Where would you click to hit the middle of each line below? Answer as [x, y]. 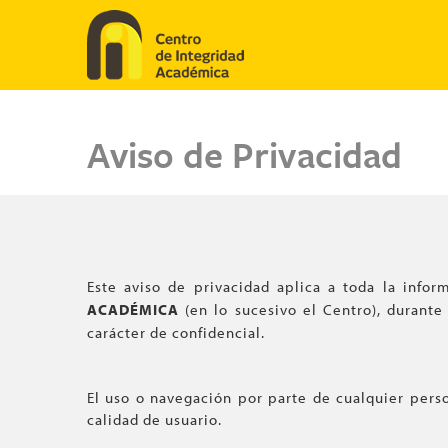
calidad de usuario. [154, 419]
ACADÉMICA [133, 309]
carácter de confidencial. [176, 332]
